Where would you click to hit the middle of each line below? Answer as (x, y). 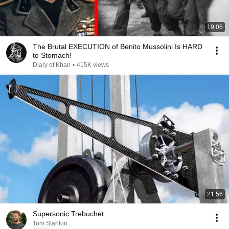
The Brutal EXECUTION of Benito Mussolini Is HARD (118, 47)
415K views (93, 65)
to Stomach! (52, 55)
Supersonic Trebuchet (68, 214)
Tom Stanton (50, 223)
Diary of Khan (52, 65)
